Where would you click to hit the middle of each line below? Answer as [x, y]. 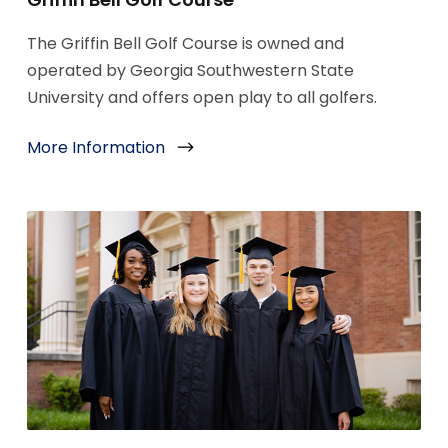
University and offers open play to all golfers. [201, 98]
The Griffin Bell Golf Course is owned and [185, 44]
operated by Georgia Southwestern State [190, 71]
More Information [95, 148]
